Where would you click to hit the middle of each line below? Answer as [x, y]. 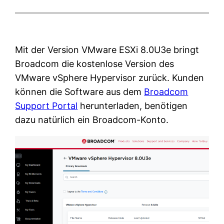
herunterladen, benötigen [133, 106]
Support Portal [46, 106]
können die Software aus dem [80, 92]
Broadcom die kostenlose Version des [95, 64]
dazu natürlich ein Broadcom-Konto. [92, 120]
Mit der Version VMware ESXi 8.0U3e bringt [107, 50]
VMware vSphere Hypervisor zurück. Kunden [110, 78]
